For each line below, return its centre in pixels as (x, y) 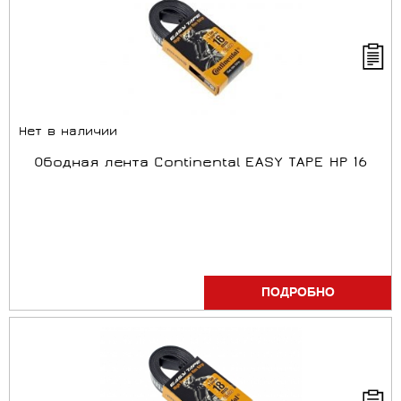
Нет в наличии (68, 133)
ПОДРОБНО (298, 293)
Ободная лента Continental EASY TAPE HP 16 (200, 164)
